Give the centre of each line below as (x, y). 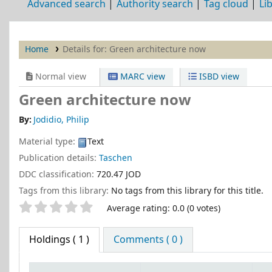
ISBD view (218, 77)
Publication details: (59, 158)
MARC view (142, 77)
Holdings (50, 240)
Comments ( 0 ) (148, 240)
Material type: (48, 142)
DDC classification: (58, 174)
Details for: (86, 49)
